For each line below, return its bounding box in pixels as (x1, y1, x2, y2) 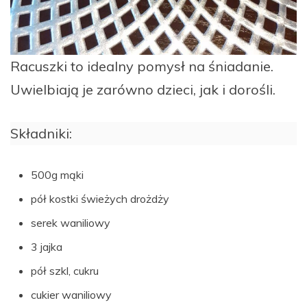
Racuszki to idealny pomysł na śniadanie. (10, 58, 273, 75)
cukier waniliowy (31, 288, 112, 302)
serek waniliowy (31, 216, 110, 230)
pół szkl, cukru (31, 264, 99, 278)
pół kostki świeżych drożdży (31, 192, 169, 206)
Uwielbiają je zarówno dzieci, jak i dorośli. (10, 81, 275, 99)
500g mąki (31, 168, 84, 182)
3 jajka (31, 240, 62, 254)
